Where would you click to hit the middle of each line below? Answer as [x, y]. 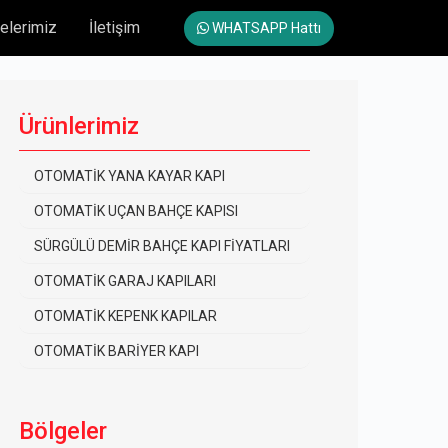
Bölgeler [63, 431]
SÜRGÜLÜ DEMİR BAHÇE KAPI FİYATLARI [162, 246]
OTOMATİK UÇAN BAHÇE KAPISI [136, 211]
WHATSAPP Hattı [265, 27]
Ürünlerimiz [79, 126]
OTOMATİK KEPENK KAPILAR [125, 316]
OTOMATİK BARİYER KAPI [116, 351]
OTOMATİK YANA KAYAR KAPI [129, 176]
